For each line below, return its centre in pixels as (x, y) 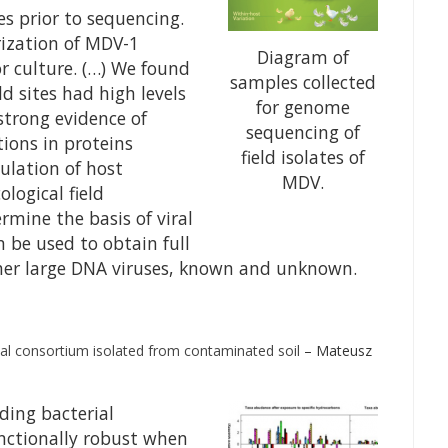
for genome (302, 107)
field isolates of (302, 157)
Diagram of (302, 57)
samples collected (302, 82)
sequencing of (302, 132)
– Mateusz (336, 350)
